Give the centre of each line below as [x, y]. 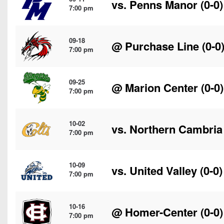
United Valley [163, 170]
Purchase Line [162, 46]
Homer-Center [161, 212]
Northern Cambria [176, 129]
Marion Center [161, 87]
